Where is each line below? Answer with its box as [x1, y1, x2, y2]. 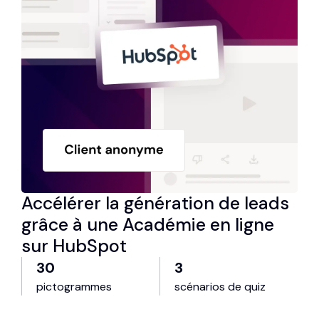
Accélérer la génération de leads [21, 192, 289, 216]
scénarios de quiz [174, 279, 266, 295]
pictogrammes [36, 279, 112, 295]
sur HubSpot [21, 234, 127, 258]
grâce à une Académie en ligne [21, 213, 274, 237]
